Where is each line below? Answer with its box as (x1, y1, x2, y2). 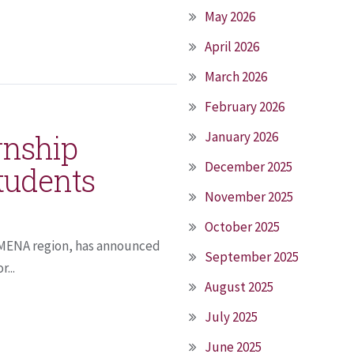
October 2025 (205, 218, 280, 235)
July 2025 (205, 308, 258, 326)
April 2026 (205, 38, 259, 55)
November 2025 (205, 188, 293, 205)
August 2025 (205, 278, 273, 296)
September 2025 (205, 248, 299, 265)
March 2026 (205, 68, 267, 85)
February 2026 (205, 98, 284, 115)
